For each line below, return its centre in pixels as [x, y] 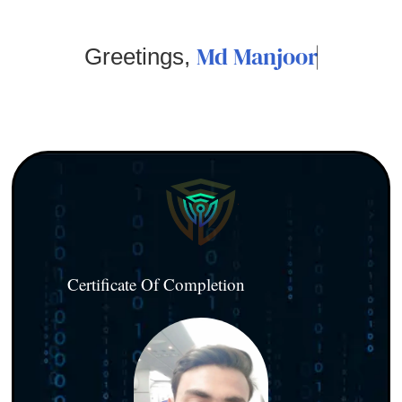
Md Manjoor [257, 57]
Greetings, [140, 57]
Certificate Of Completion [156, 284]
